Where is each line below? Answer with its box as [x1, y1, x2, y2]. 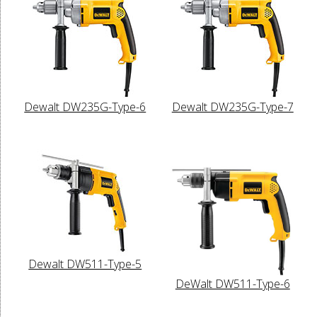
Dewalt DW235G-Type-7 [171, 98, 294, 115]
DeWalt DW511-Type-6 [175, 276, 290, 292]
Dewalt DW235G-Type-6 [24, 98, 146, 115]
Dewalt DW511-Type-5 [28, 255, 142, 272]
